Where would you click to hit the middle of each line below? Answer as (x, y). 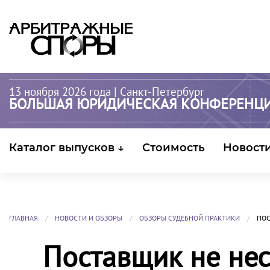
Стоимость (174, 148)
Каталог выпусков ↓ (67, 148)
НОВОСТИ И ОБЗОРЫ (89, 218)
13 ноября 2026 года (60, 92)
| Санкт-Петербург (158, 92)
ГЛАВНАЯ (24, 218)
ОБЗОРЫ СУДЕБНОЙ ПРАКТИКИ (190, 218)
